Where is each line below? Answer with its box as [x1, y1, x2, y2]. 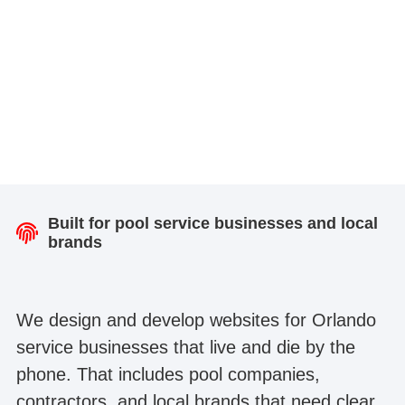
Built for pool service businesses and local [47, 214, 378, 233]
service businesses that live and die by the [15, 337, 355, 358]
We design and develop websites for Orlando [15, 310, 376, 331]
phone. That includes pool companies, [15, 364, 320, 385]
